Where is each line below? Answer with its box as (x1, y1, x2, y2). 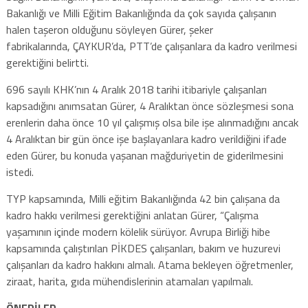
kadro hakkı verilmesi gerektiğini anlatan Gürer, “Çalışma (5, 206, 258, 223)
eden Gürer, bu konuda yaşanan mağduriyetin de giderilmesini (5, 146, 283, 164)
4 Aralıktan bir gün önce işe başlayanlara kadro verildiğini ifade (5, 130, 287, 147)
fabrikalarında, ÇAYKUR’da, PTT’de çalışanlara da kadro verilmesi (5, 37, 297, 54)
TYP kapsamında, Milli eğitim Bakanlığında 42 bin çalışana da (5, 190, 280, 207)
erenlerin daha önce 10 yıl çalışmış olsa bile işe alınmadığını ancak (5, 113, 298, 131)
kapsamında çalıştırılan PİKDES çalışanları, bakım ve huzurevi (5, 239, 280, 256)
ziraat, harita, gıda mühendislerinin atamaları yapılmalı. (5, 272, 253, 289)
